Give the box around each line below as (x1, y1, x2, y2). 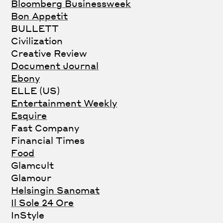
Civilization (11, 35, 63, 47)
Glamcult (11, 159, 54, 171)
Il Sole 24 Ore (11, 197, 74, 209)
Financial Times (11, 134, 85, 146)
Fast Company (11, 122, 80, 134)
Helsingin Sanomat (11, 184, 100, 196)
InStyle (11, 209, 45, 221)
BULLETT (11, 22, 59, 34)
